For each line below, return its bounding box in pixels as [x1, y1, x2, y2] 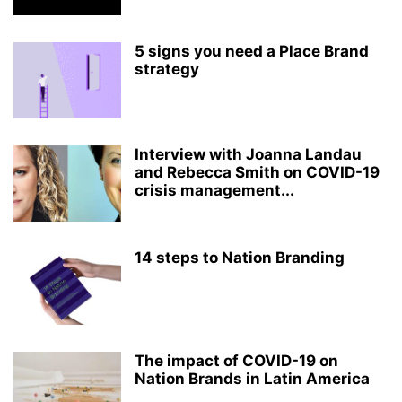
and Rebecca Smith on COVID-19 [135, 163, 380, 181]
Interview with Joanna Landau [135, 145, 362, 163]
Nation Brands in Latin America [135, 370, 370, 388]
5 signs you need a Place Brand [135, 42, 369, 60]
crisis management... [135, 181, 294, 199]
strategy [135, 60, 199, 78]
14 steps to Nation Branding [135, 249, 345, 267]
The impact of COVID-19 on [135, 352, 338, 370]
